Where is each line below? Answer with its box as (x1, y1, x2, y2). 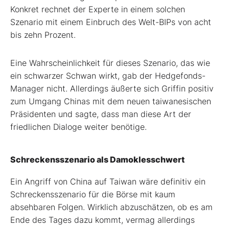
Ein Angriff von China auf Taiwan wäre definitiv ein (10, 176, 205, 187)
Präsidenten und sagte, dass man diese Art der (10, 108, 191, 119)
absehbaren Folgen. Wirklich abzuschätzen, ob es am (10, 201, 213, 212)
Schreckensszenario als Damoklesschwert (10, 154, 185, 165)
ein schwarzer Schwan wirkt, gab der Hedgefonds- (10, 70, 205, 81)
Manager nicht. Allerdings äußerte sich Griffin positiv (10, 83, 214, 94)
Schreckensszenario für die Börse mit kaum (10, 189, 175, 199)
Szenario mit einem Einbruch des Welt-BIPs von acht (10, 16, 211, 27)
